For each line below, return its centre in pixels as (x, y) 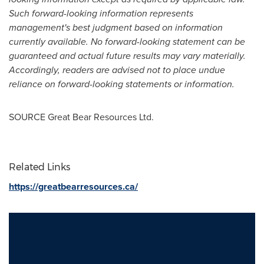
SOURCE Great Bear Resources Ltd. (81, 117)
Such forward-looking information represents (101, 13)
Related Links (39, 167)
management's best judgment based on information (116, 27)
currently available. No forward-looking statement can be (127, 42)
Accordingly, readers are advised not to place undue (117, 70)
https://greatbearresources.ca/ (73, 187)
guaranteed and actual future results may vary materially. (127, 56)
